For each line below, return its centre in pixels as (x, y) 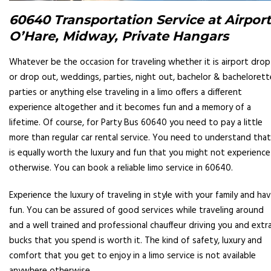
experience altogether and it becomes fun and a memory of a (130, 108)
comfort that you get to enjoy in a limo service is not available (132, 256)
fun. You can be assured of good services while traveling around (136, 211)
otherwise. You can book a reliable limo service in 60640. (121, 168)
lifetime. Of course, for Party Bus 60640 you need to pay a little (136, 123)
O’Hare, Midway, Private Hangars (119, 36)
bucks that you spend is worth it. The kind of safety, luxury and (135, 241)
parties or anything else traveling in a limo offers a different (126, 93)
